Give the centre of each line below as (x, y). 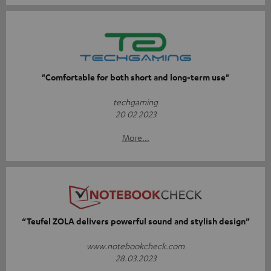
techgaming (135, 101)
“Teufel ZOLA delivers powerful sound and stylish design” (135, 221)
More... (135, 137)
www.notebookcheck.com (135, 245)
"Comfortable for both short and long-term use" (135, 77)
